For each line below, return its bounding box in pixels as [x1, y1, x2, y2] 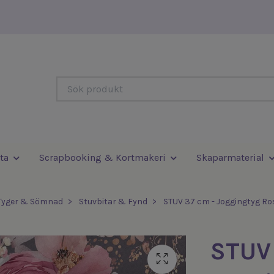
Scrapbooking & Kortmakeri [39, 152, 166, 163]
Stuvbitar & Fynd [78, 196, 147, 207]
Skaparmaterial [196, 152, 264, 163]
